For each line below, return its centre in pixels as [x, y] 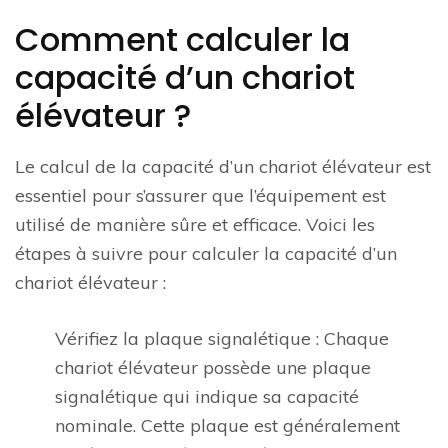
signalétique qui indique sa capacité [207, 396]
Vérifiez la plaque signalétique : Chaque [222, 338]
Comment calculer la [182, 39]
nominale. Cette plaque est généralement [227, 425]
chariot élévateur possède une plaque [213, 367]
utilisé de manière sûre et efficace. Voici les [195, 224]
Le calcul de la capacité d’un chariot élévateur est [223, 166]
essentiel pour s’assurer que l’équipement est [200, 195]
